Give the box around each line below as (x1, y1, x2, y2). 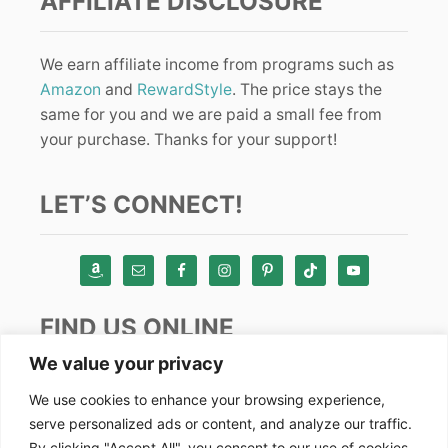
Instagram (70, 380, 145, 400)
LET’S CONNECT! (40, 189, 243, 219)
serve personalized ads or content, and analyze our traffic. (29, 414, 412, 432)
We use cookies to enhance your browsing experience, (29, 390, 385, 408)
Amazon (40, 79, 101, 99)
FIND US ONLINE (40, 312, 234, 342)
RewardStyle (137, 79, 232, 99)
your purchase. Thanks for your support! (40, 129, 337, 149)
